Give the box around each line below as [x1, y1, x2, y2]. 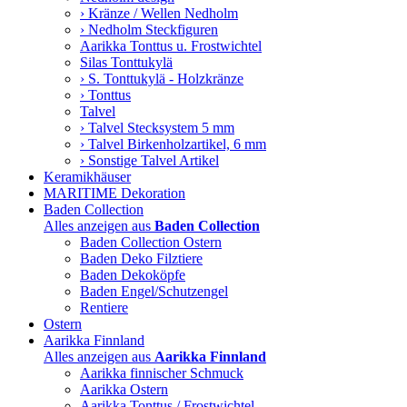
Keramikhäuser [44, 169, 131, 184]
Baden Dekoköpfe [80, 267, 185, 283]
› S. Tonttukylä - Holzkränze [80, 71, 243, 86]
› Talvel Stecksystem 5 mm [80, 120, 234, 135]
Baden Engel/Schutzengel [80, 283, 228, 299]
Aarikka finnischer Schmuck [80, 365, 243, 381]
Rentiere [80, 300, 128, 315]
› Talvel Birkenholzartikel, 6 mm [80, 136, 266, 152]
